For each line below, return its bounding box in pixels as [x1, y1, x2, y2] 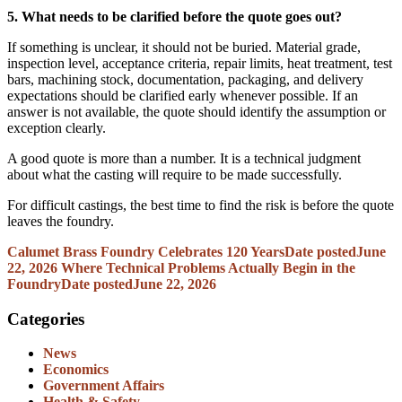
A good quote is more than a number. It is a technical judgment [7, 150, 361, 166]
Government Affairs [43, 378, 164, 394]
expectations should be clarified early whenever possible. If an [7, 87, 358, 103]
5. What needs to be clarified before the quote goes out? [7, 8, 342, 24]
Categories [7, 309, 84, 328]
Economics [43, 362, 109, 378]
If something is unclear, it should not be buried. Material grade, [7, 39, 361, 55]
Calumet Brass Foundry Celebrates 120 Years [7, 243, 284, 259]
